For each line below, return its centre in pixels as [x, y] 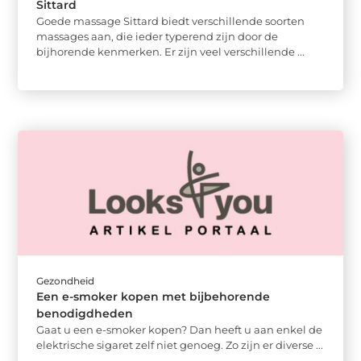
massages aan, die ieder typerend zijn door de [158, 37]
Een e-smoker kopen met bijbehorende [154, 296]
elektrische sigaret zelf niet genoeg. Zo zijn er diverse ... [180, 344]
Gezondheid [66, 280]
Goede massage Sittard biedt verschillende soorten [171, 21]
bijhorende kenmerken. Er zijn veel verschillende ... [171, 52]
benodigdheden [85, 313]
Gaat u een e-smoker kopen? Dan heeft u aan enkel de [180, 329]
